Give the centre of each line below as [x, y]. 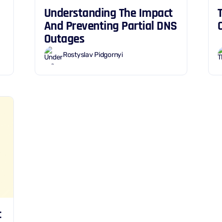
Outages [64, 39]
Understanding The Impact [108, 13]
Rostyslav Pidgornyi [93, 55]
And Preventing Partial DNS [110, 26]
